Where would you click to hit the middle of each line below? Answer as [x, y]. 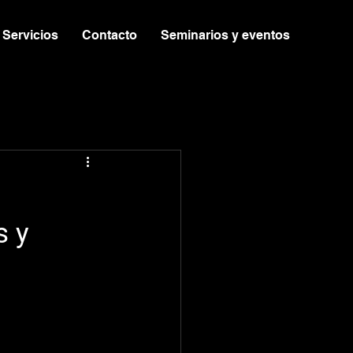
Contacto [110, 35]
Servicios [30, 35]
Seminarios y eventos [225, 35]
